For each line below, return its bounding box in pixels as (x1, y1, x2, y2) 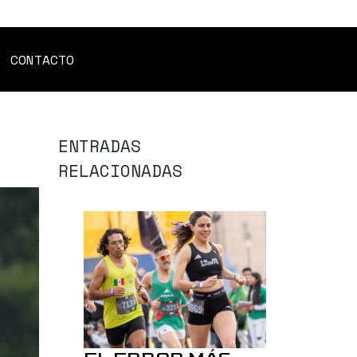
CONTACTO (10, 49, 74, 69)
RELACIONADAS (58, 159, 182, 183)
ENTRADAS (58, 134, 141, 159)
